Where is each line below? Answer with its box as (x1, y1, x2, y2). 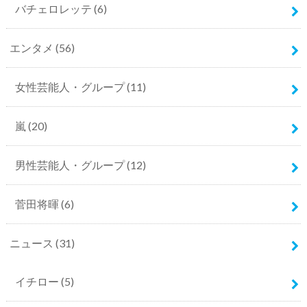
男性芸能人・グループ (14, 158, 127, 172)
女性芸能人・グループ (14, 80, 127, 94)
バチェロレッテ (14, 2, 94, 16)
